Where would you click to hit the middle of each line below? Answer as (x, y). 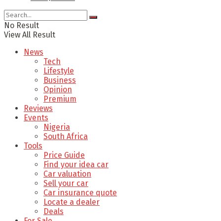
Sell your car (66, 183)
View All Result (30, 35)
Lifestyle (59, 71)
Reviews (38, 108)
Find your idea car (76, 164)
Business (60, 80)
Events (36, 117)
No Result (21, 25)
